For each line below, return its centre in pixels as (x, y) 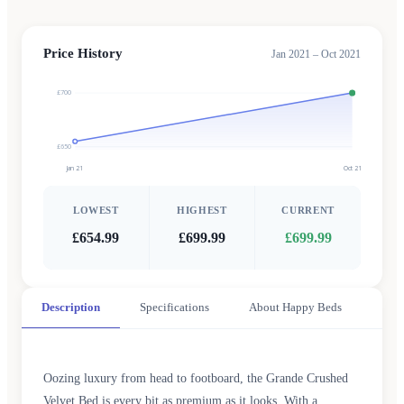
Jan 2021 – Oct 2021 (316, 55)
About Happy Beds (295, 307)
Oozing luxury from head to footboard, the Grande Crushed (196, 378)
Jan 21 (75, 167)
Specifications (174, 307)
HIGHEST (202, 210)
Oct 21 (352, 167)
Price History (83, 54)
